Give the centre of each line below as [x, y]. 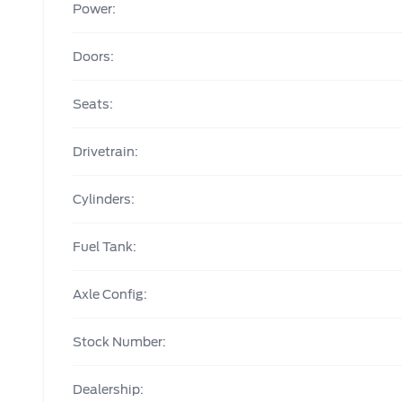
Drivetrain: [105, 152]
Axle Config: [110, 294]
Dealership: [108, 389]
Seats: [93, 104]
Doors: [93, 57]
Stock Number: [119, 342]
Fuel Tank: [105, 247]
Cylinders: [104, 199]
